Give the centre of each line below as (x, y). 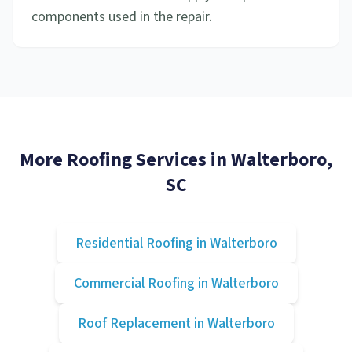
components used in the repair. (122, 17)
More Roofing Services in (125, 160)
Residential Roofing (134, 243)
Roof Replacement (134, 323)
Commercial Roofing (134, 283)
